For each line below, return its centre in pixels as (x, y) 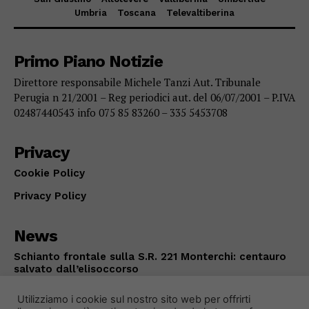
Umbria (91, 13)
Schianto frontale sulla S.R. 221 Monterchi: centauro (150, 257)
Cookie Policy (49, 173)
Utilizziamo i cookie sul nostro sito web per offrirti (134, 299)
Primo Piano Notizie (88, 62)
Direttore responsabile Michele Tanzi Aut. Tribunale (137, 82)
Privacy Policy (50, 196)
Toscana (137, 13)
